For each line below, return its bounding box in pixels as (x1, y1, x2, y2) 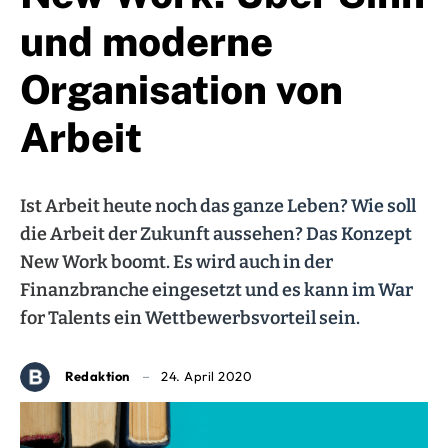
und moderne (20, 17, 273, 65)
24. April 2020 (161, 368, 252, 385)
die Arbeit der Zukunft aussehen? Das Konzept (20, 222, 412, 245)
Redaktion (65, 368, 130, 385)
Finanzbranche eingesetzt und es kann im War (20, 278, 413, 301)
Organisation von (20, 65, 343, 113)
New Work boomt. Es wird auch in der (20, 250, 333, 273)
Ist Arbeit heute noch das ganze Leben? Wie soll (20, 194, 416, 217)
